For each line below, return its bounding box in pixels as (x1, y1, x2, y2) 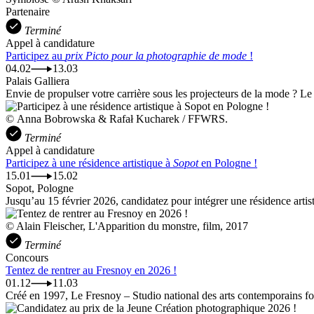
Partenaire (6, 5, 50, 18)
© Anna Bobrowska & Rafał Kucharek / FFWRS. (6, 112, 228, 125)
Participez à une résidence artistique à (6, 156, 173, 169)
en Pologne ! (198, 156, 257, 169)
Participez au (6, 49, 65, 62)
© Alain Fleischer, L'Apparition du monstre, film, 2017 (6, 219, 248, 232)
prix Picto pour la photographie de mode (65, 49, 247, 62)
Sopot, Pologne (6, 182, 74, 194)
